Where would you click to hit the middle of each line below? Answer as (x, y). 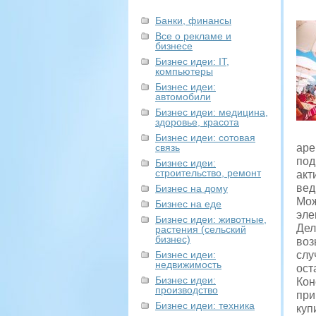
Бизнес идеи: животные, (211, 219)
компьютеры (184, 71)
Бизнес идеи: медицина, (212, 112)
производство (187, 290)
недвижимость (188, 265)
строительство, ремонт (208, 173)
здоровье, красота (197, 122)
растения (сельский (201, 229)
